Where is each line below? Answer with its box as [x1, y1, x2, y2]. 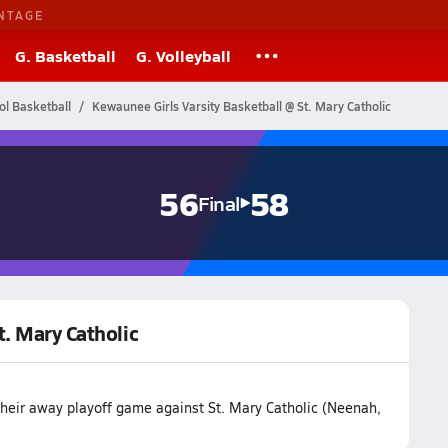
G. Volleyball [136, 44, 231, 67]
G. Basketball [15, 44, 116, 67]
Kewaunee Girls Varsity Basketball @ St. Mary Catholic [91, 98, 391, 114]
